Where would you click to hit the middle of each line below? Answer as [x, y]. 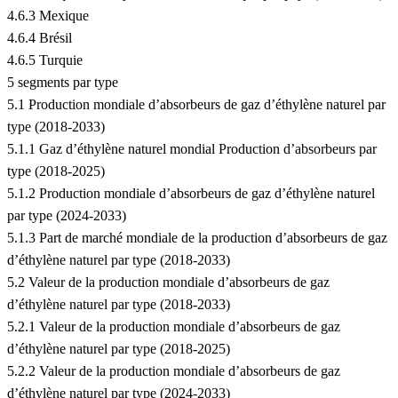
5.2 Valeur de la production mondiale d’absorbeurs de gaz [168, 283]
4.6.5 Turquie [45, 60]
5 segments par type [63, 83]
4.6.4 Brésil [40, 38]
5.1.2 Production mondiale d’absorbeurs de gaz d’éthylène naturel [191, 194]
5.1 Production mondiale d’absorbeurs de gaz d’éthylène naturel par [196, 105]
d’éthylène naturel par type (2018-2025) [119, 349]
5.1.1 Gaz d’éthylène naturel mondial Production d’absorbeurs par [192, 149]
